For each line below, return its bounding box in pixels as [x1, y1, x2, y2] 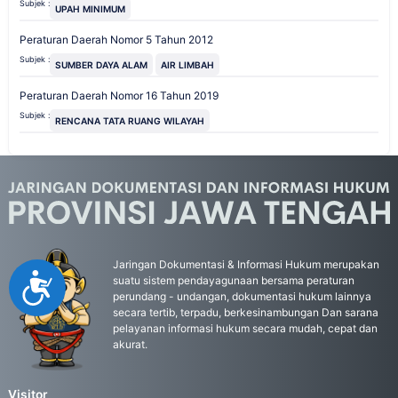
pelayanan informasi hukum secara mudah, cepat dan [113, 321, 378, 335]
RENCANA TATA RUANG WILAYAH [55, 115, 204, 126]
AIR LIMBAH [161, 59, 214, 70]
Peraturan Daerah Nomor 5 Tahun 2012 [20, 33, 213, 47]
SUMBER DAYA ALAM [55, 59, 147, 70]
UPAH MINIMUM [55, 3, 125, 14]
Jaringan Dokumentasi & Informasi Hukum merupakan [113, 257, 379, 271]
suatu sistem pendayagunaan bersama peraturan [113, 273, 354, 287]
